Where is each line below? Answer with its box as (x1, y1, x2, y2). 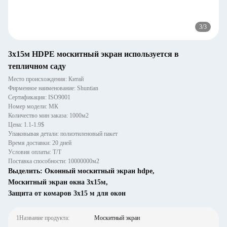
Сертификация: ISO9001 (8, 94, 70, 101)
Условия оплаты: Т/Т (8, 148, 61, 156)
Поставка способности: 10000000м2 (8, 158, 99, 165)
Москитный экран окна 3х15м (8, 178, 106, 186)
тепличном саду (8, 62, 66, 70)
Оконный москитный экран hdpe (45, 167, 153, 175)
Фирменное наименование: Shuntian (8, 85, 98, 92)
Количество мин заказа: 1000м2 (8, 112, 89, 119)
